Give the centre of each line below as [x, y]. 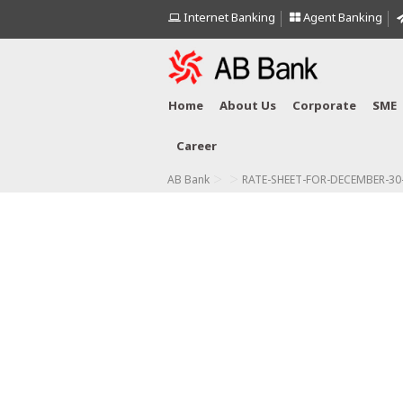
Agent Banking [341, 18]
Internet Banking [228, 18]
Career [197, 147]
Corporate [324, 107]
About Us [248, 107]
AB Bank [188, 181]
